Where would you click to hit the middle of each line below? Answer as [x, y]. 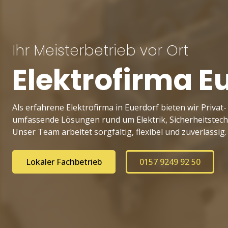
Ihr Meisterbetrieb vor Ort [100, 51]
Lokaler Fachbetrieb [64, 162]
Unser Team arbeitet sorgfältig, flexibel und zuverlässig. [119, 132]
